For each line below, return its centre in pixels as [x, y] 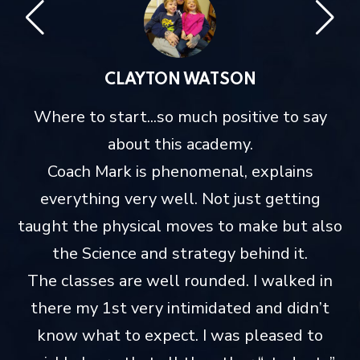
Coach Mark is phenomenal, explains [180, 172]
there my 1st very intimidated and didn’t [180, 309]
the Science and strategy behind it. [180, 254]
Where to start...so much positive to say [180, 117]
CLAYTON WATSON [180, 81]
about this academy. [180, 145]
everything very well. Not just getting [180, 199]
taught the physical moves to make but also [180, 227]
